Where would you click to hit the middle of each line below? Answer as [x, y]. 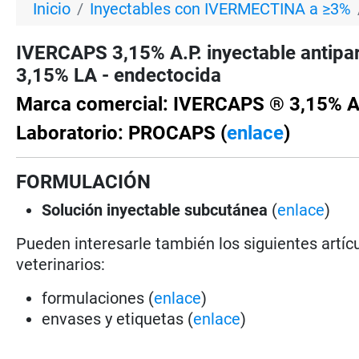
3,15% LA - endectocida [119, 75]
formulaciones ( [98, 298]
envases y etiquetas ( [118, 319]
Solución [73, 210]
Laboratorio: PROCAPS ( [122, 133]
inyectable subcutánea [190, 210]
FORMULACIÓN [84, 182]
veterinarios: [61, 264]
